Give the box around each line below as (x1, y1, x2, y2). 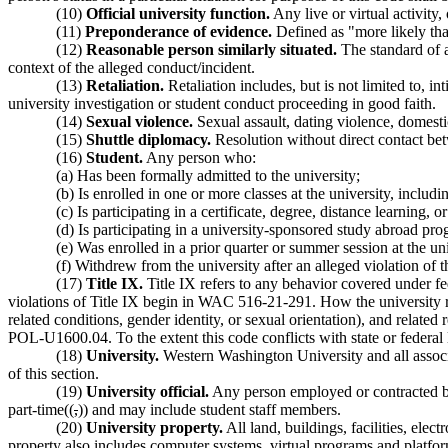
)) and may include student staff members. (78, 400, 341, 418)
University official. (86, 382, 209, 400)
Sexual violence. (86, 112, 193, 130)
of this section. (8, 364, 99, 382)
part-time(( (8, 400, 74, 418)
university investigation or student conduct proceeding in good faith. (8, 94, 436, 112)
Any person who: (143, 148, 256, 166)
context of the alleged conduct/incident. (8, 58, 255, 76)
